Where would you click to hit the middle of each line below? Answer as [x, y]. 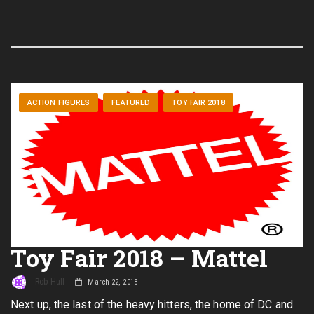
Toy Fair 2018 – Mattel [139, 258]
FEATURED [131, 103]
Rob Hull [49, 282]
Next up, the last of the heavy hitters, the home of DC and [152, 305]
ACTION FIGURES [59, 103]
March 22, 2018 [111, 282]
